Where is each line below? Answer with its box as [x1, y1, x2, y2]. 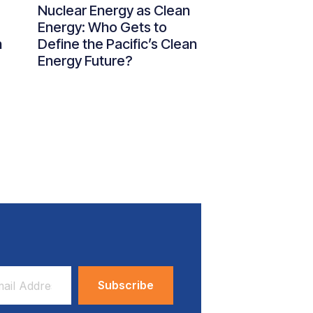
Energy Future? [38, 52, 133, 69]
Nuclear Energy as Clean [38, 2, 190, 19]
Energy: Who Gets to [38, 19, 167, 36]
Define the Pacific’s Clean [38, 36, 197, 52]
